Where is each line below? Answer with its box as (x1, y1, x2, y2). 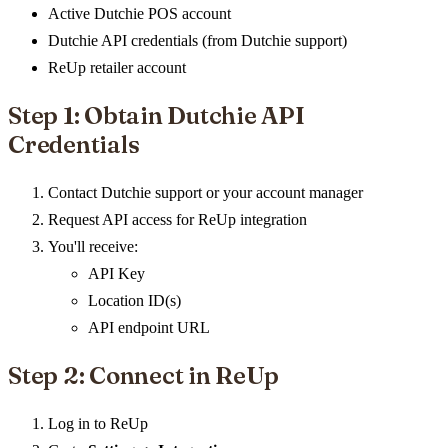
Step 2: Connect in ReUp (8, 360, 279, 390)
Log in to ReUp (48, 414, 148, 432)
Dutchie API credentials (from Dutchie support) (48, 32, 347, 50)
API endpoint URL (88, 319, 210, 336)
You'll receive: (48, 238, 138, 255)
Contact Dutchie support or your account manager (48, 184, 363, 201)
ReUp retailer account (48, 59, 186, 77)
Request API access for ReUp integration (48, 211, 307, 228)
